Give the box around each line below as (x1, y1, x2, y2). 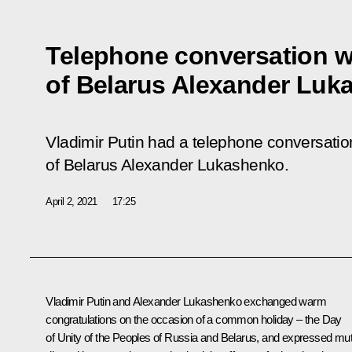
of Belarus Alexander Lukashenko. (46, 155, 289, 174)
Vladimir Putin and (46, 294, 133, 308)
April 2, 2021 (46, 195, 97, 207)
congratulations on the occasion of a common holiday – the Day (46, 312, 342, 326)
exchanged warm (241, 294, 327, 308)
